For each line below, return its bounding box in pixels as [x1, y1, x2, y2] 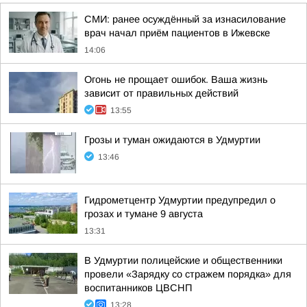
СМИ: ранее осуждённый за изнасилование [84, 14, 286, 25]
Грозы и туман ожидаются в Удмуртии [84, 134, 260, 145]
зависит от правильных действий [84, 88, 238, 99]
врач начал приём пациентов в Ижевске [84, 27, 270, 38]
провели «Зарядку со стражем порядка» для [84, 269, 291, 280]
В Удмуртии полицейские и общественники [84, 255, 282, 266]
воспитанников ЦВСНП [84, 282, 192, 293]
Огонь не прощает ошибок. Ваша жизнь [84, 74, 268, 85]
